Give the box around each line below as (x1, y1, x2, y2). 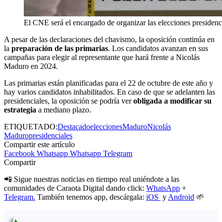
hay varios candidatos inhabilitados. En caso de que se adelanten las (4, 87, 215, 96)
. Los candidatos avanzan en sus (108, 44, 208, 53)
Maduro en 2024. (4, 61, 58, 70)
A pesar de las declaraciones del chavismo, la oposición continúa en (4, 35, 215, 44)
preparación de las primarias (11, 44, 108, 53)
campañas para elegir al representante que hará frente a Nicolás (4, 53, 200, 61)
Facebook (4, 149, 35, 158)
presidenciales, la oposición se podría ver (4, 96, 133, 105)
